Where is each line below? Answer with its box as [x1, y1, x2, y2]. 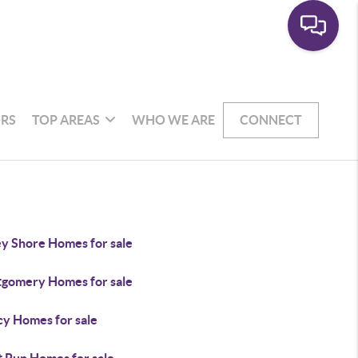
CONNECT [240, 112, 303, 127]
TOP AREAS [32, 112, 101, 127]
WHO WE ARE [132, 112, 216, 127]
